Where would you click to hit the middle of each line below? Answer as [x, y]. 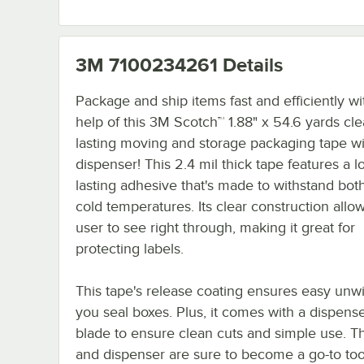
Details [250, 64]
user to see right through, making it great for [215, 227]
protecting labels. [130, 248]
